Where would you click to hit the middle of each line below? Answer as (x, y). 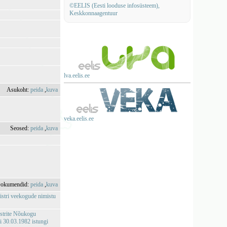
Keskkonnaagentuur (93, 13)
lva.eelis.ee (77, 75)
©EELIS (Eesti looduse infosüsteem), (114, 6)
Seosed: (21, 128)
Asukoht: (19, 90)
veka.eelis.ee (79, 119)
